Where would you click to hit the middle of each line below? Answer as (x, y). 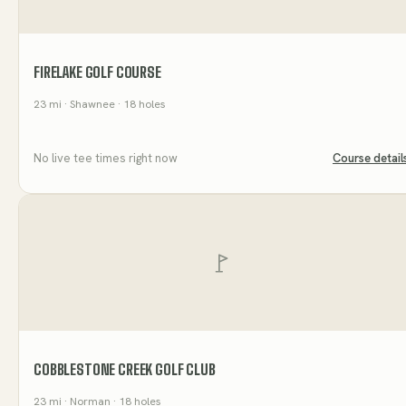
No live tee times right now (106, 159)
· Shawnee (88, 105)
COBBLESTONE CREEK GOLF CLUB (125, 370)
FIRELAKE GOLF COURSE (97, 72)
